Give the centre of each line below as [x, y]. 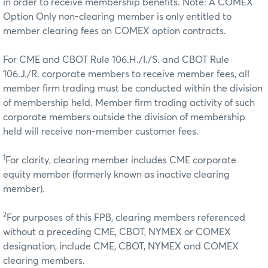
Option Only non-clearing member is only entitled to [117, 16]
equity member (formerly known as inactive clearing [116, 174]
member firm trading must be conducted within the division [133, 88]
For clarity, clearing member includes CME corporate [121, 160]
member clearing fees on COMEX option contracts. [115, 31]
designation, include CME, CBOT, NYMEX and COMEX [121, 246]
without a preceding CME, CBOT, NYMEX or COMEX [117, 232]
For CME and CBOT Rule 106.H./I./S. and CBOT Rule [116, 60]
